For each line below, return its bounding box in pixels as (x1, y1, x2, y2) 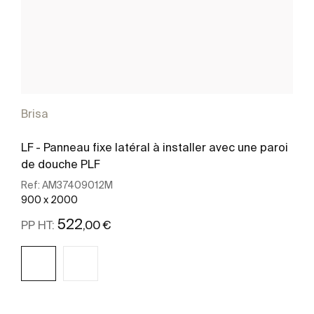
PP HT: (21, 219, 57, 232)
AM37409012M (42, 179, 113, 191)
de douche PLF (21, 157, 100, 170)
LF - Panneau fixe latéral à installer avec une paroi (21, 140, 288, 153)
